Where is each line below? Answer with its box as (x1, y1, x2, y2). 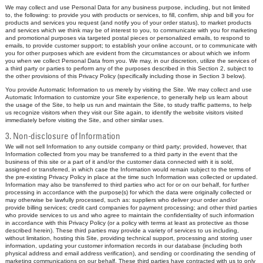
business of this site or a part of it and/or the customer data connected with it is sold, (5, 158, 234, 165)
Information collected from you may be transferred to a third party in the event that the (5, 150, 238, 157)
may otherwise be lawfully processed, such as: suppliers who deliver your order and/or (5, 196, 237, 203)
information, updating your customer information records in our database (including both (5, 242, 242, 249)
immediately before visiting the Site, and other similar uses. (5, 116, 164, 123)
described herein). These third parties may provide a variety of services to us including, (5, 227, 239, 234)
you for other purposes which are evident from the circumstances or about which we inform (5, 49, 249, 56)
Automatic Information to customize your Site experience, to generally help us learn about (5, 93, 248, 100)
